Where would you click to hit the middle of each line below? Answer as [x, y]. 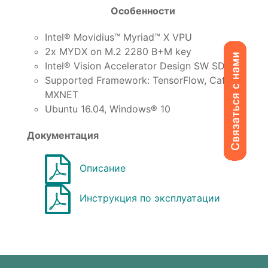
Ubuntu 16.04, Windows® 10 [108, 109]
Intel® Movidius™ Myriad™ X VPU [118, 37]
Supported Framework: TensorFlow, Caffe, [141, 80]
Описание [103, 168]
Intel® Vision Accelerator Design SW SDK [138, 66]
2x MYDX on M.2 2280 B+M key [118, 51]
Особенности [143, 10]
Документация [63, 135]
